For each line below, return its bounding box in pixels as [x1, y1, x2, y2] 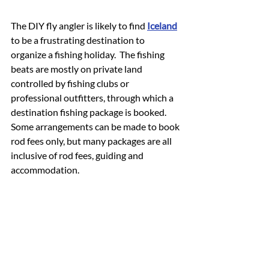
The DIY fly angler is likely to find [11, 20, 147, 32]
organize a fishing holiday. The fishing [11, 49, 166, 61]
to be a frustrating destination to [11, 34, 147, 46]
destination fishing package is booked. [11, 106, 170, 118]
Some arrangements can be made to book [11, 121, 181, 133]
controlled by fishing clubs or [11, 77, 131, 89]
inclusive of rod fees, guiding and [11, 150, 145, 162]
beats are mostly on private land [11, 63, 144, 75]
